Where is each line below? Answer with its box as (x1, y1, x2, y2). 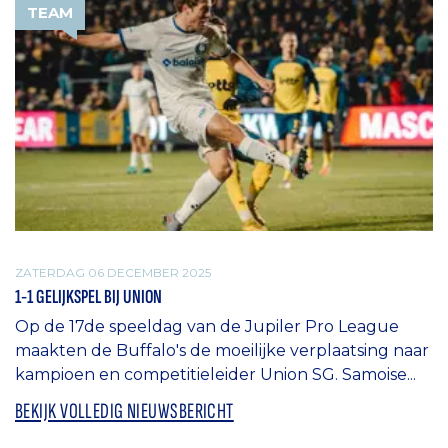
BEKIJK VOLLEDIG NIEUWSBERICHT (15, 398, 234, 426)
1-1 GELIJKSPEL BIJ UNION (15, 285, 162, 310)
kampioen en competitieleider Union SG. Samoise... (15, 365, 416, 385)
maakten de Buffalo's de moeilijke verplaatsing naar (15, 341, 429, 361)
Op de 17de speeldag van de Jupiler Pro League (15, 317, 399, 337)
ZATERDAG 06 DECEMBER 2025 (15, 264, 211, 280)
